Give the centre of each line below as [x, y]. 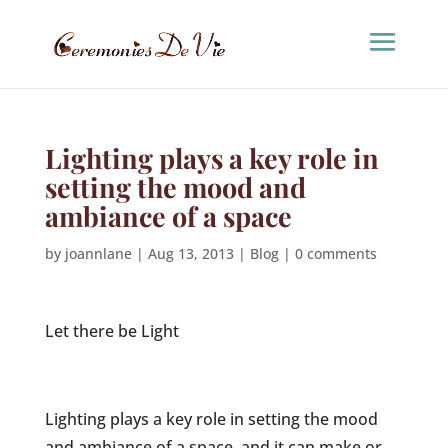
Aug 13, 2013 [190, 253]
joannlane [98, 253]
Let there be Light [111, 331]
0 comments [335, 253]
